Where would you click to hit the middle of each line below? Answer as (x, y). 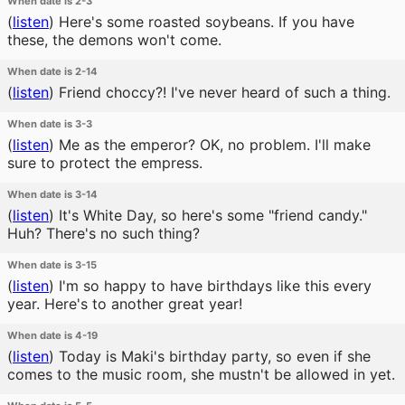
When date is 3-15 (52, 265)
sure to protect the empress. (105, 163)
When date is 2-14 (52, 71)
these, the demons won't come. (114, 40)
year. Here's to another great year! (125, 304)
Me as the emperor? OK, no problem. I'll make (212, 145)
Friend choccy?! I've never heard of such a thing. (222, 92)
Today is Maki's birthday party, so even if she (212, 356)
